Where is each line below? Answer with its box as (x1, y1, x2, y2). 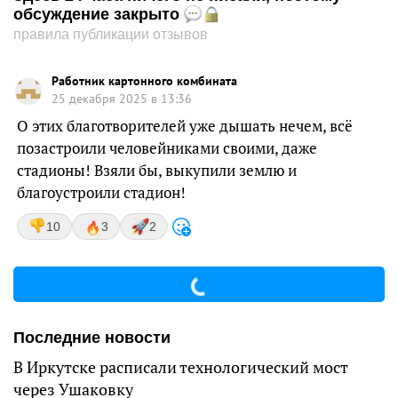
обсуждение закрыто (13, 5, 184, 24)
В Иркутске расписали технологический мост (13, 356, 348, 378)
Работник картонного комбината (52, 73, 237, 90)
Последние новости (13, 328, 171, 346)
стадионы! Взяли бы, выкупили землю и (17, 160, 297, 180)
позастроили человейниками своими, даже (17, 138, 317, 158)
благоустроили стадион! (17, 182, 186, 203)
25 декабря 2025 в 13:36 (52, 91, 192, 107)
